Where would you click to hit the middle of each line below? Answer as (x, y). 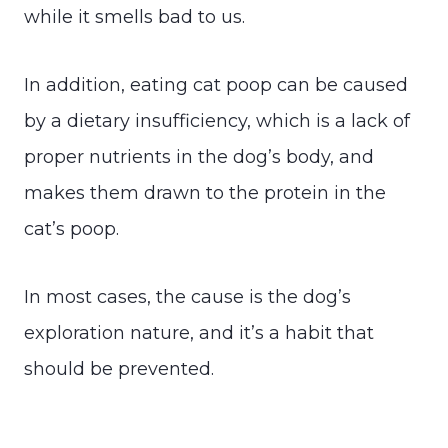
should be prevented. (119, 368)
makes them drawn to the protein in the (205, 192)
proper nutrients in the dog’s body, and (199, 156)
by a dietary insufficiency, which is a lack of (217, 120)
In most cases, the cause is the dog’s (187, 296)
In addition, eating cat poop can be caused (216, 84)
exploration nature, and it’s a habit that (199, 332)
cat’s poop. (71, 228)
